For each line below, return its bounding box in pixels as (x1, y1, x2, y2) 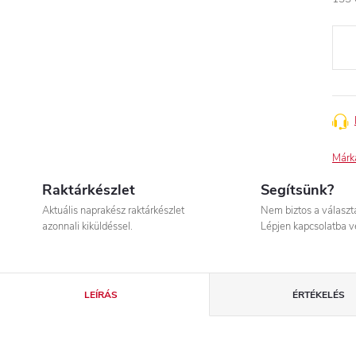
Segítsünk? (260, 180, 334, 199)
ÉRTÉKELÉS (292, 288, 345, 301)
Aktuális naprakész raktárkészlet (42, 203, 184, 218)
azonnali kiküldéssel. (42, 219, 133, 234)
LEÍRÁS (83, 288, 118, 301)
